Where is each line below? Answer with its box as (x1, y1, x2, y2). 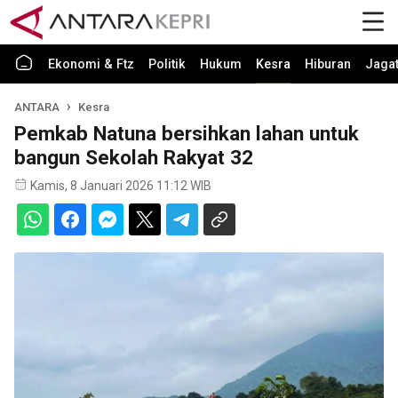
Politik (148, 57, 186, 72)
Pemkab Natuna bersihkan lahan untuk (14, 122, 359, 145)
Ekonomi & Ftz (48, 57, 134, 72)
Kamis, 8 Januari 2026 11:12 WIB (30, 179, 211, 193)
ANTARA (14, 100, 60, 114)
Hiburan (305, 57, 351, 72)
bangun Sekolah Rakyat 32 (14, 146, 253, 169)
